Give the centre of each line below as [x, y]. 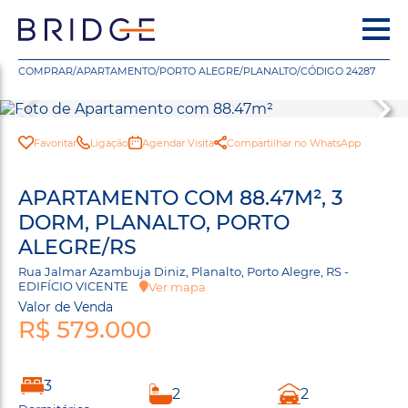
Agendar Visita [178, 143]
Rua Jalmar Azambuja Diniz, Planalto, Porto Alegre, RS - [184, 271]
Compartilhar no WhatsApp [293, 143]
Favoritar [55, 143]
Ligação [109, 143]
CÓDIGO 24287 [338, 71]
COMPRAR [46, 71]
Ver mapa [177, 286]
